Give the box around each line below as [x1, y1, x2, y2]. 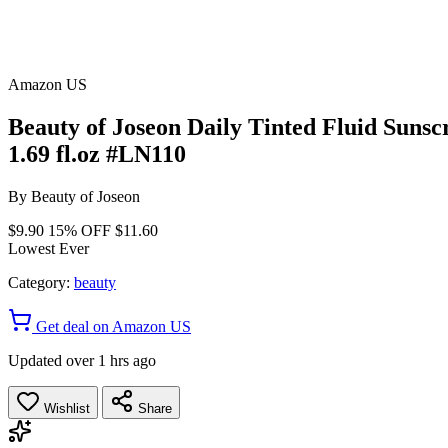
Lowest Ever [8, 239, 89, 257]
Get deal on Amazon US [32, 317, 191, 335]
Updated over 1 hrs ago [8, 351, 156, 369]
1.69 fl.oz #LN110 [8, 140, 186, 167]
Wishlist [40, 400, 90, 416]
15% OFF [48, 221, 111, 239]
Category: [8, 273, 70, 291]
